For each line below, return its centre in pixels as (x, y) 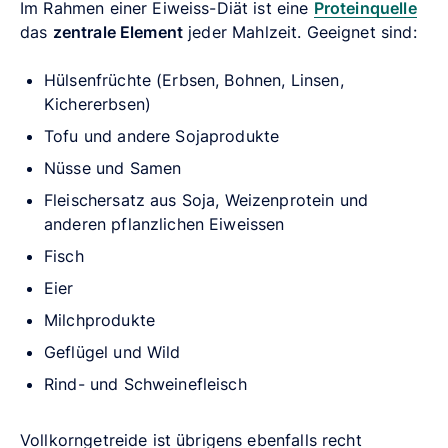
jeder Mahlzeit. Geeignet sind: (300, 31)
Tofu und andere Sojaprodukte (162, 135)
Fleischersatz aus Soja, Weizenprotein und (206, 199)
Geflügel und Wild (112, 351)
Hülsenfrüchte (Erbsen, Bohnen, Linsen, (194, 79)
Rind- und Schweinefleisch (145, 383)
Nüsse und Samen (113, 167)
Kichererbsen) (97, 103)
